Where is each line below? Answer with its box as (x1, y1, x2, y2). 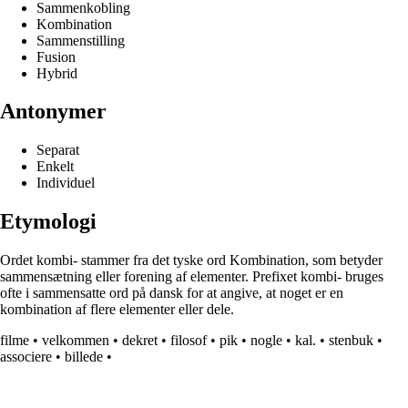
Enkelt (36, 158, 74, 175)
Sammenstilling (36, 32, 125, 48)
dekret (122, 332, 158, 349)
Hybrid (36, 65, 77, 81)
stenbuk (329, 332, 373, 349)
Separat (36, 142, 79, 158)
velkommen (42, 332, 109, 349)
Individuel (36, 175, 95, 191)
